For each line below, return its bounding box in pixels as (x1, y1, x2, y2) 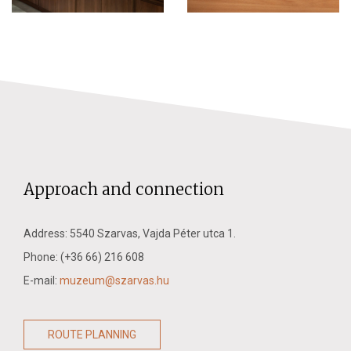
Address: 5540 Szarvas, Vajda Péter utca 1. (24, 226, 236, 240)
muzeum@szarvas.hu (60, 273, 169, 287)
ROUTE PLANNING (48, 327, 136, 341)
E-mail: (24, 273, 60, 287)
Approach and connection (24, 179, 224, 199)
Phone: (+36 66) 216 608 (24, 250, 144, 263)
